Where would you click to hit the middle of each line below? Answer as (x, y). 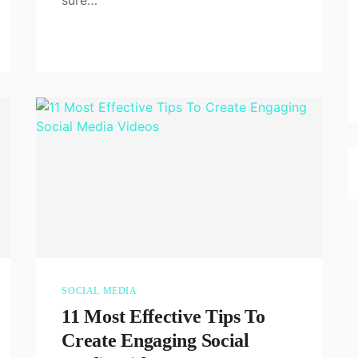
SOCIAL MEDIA (99, 290)
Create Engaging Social (155, 340)
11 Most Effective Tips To (163, 316)
